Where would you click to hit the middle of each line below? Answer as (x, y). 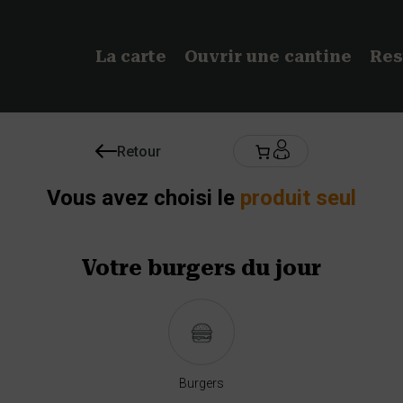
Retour (139, 151)
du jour (278, 268)
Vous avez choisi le (143, 198)
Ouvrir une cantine (268, 56)
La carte (131, 56)
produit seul (298, 198)
